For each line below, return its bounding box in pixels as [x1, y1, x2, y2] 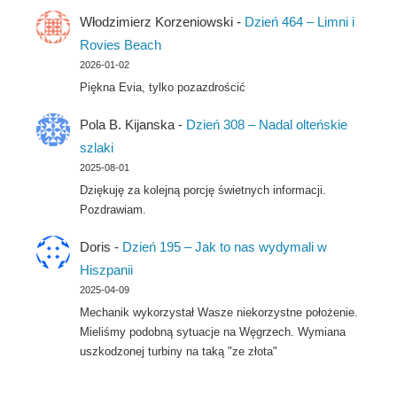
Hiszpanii [80, 262, 133, 277]
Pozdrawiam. [80, 202, 146, 216]
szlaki [80, 139, 113, 155]
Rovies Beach [80, 36, 161, 52]
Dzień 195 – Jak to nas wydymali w [122, 239, 327, 254]
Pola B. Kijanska [80, 116, 175, 132]
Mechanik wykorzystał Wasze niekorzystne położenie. [80, 305, 358, 319]
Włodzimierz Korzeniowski [80, 13, 233, 29]
